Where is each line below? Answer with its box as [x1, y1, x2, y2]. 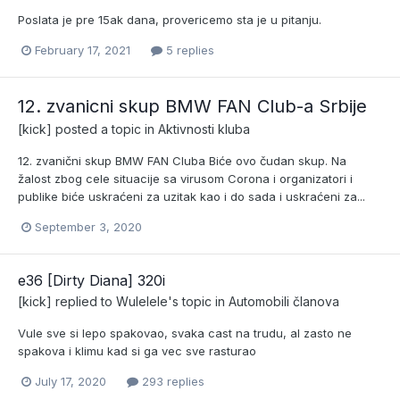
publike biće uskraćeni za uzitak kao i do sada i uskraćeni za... [18, 188, 365, 204]
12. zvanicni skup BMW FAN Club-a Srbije [18, 95, 367, 117]
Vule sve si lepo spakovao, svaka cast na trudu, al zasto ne [18, 326, 352, 340]
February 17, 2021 [35, 42, 130, 57]
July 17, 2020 [35, 374, 106, 389]
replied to [52, 294, 116, 309]
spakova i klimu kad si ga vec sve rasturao [18, 344, 256, 358]
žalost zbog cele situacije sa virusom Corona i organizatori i [18, 171, 353, 186]
